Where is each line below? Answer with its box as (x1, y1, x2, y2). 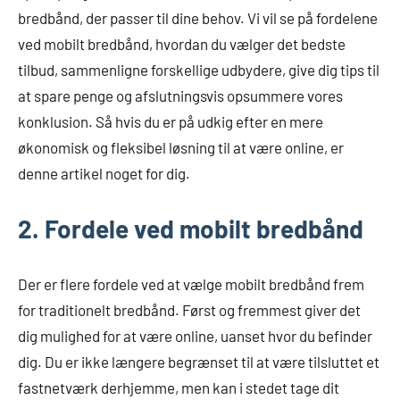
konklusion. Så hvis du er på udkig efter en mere (18, 112, 323, 130)
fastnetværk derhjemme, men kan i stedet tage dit (18, 378, 339, 396)
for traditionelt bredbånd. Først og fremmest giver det (18, 300, 361, 319)
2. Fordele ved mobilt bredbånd (18, 212, 363, 244)
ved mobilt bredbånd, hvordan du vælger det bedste (18, 34, 346, 53)
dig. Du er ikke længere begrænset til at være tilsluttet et (18, 352, 379, 371)
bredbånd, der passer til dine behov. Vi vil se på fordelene (18, 8, 378, 27)
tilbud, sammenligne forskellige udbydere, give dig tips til (18, 60, 379, 79)
